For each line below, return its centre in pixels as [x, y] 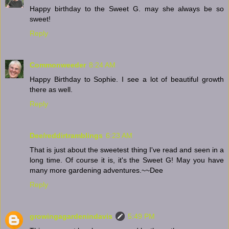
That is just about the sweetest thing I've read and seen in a [127, 150]
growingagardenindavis [71, 216]
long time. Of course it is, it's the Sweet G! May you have [127, 160]
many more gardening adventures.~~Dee [96, 170]
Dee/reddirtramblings [66, 136]
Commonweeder [58, 65]
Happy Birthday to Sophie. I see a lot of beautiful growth [127, 79]
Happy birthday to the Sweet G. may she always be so [127, 9]
